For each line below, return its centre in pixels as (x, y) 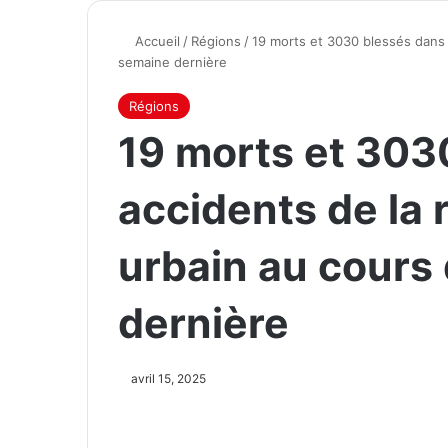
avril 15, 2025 (168, 378)
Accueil (155, 41)
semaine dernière (172, 62)
